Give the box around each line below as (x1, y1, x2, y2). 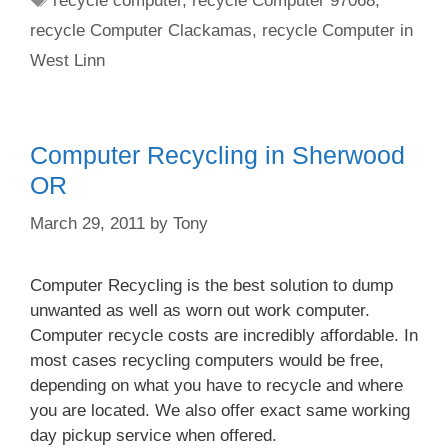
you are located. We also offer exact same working (30, 400, 410, 420)
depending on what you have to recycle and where (30, 375, 403, 395)
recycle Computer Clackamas (30, 21, 252, 41)
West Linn (30, 51, 105, 71)
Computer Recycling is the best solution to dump (30, 275, 393, 295)
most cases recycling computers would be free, (30, 350, 384, 370)
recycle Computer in (262, 21, 413, 41)
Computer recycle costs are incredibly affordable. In (30, 325, 418, 345)
